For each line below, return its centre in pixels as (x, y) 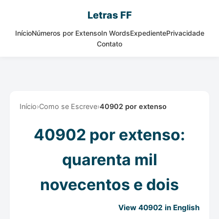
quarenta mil (109, 160)
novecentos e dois (109, 185)
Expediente (148, 33)
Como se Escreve (68, 106)
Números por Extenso (66, 33)
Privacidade (185, 33)
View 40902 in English (159, 208)
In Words (115, 33)
